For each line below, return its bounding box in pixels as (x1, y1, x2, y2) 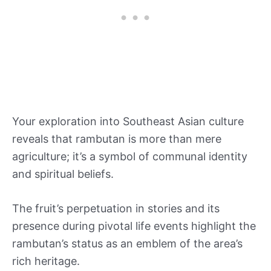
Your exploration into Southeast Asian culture (12, 114, 244, 128)
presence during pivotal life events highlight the (12, 220, 256, 233)
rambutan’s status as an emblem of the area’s (12, 237, 243, 250)
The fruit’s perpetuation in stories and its (12, 202, 220, 215)
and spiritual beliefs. (12, 167, 114, 180)
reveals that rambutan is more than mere (12, 132, 221, 145)
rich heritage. (12, 255, 80, 268)
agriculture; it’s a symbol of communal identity (12, 149, 247, 163)
